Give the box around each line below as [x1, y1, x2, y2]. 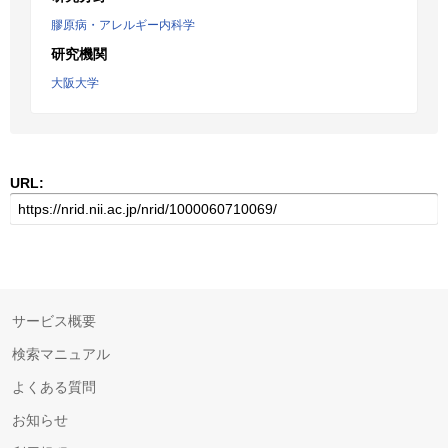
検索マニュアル [12, 346, 110, 362]
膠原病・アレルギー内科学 [51, 18, 195, 32]
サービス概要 [12, 313, 96, 329]
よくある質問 [12, 379, 96, 395]
